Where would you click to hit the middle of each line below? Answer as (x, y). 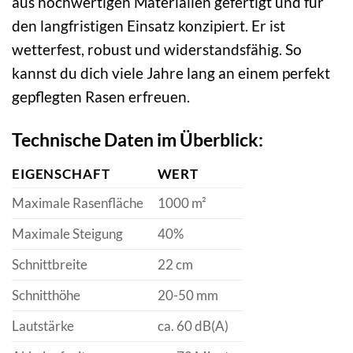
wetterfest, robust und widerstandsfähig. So (157, 50)
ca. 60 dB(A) (193, 325)
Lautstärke (43, 325)
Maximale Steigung (67, 233)
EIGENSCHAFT (61, 173)
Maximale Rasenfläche (78, 203)
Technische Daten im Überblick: (137, 140)
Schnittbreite (50, 264)
